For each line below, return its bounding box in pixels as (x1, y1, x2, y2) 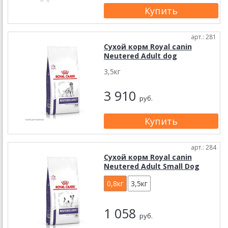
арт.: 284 (191, 143, 216, 152)
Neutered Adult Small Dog (103, 161, 199, 171)
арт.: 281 (191, 33, 216, 41)
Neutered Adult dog (103, 51, 177, 61)
